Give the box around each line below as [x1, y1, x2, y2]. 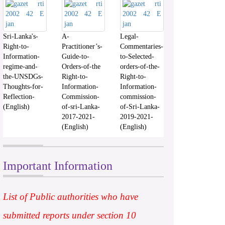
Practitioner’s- [61, 43, 102, 51]
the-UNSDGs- [3, 73, 43, 81]
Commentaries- [120, 43, 164, 51]
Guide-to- [61, 53, 89, 61]
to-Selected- [120, 53, 155, 61]
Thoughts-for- [3, 83, 43, 91]
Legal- [120, 33, 139, 41]
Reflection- [3, 93, 35, 101]
